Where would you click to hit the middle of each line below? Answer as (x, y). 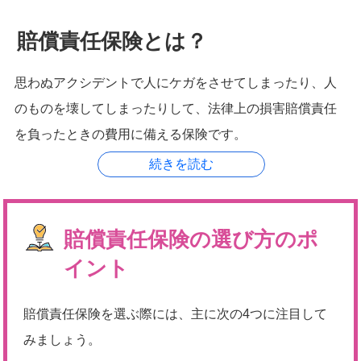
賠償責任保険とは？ (112, 41)
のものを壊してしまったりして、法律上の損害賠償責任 (176, 108)
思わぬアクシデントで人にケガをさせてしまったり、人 (176, 83)
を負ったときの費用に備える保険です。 (131, 134)
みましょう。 (62, 340)
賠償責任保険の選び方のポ (191, 239)
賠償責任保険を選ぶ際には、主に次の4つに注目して (175, 314)
